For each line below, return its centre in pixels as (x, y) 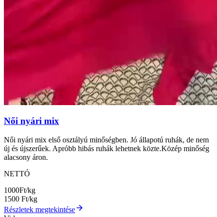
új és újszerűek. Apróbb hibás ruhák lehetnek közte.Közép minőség (107, 149)
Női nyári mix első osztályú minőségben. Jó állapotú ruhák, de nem (106, 140)
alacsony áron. (26, 157)
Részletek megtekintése (39, 210)
